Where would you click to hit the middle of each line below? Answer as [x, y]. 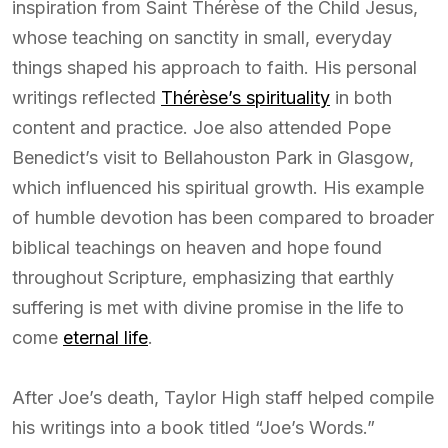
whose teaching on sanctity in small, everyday [202, 37]
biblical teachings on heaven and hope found [197, 247]
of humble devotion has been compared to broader [223, 217]
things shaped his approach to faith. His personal [214, 67]
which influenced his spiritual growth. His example [218, 187]
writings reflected [86, 97]
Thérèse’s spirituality [245, 97]
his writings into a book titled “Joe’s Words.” [193, 427]
